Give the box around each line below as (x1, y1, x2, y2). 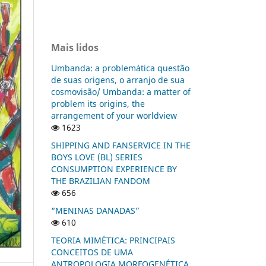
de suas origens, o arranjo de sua (51, 74, 185, 85)
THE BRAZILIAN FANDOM (51, 175, 150, 186)
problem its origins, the (51, 97, 145, 109)
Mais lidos (51, 40, 99, 54)
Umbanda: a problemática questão (51, 62, 189, 74)
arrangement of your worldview (51, 109, 177, 121)
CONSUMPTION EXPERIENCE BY (51, 163, 177, 175)
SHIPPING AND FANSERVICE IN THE (51, 139, 191, 151)
